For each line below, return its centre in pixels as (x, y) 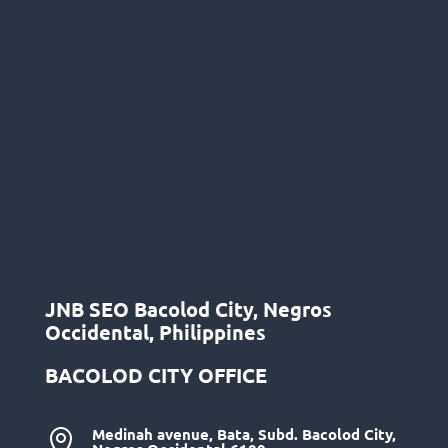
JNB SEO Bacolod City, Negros (188, 309)
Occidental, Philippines (155, 332)
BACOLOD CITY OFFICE (155, 375)
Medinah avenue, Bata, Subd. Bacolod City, (243, 434)
